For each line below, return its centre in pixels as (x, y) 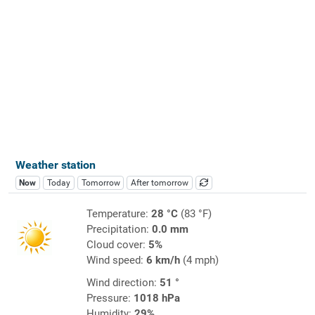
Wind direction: (123, 282)
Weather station (55, 165)
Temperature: (118, 213)
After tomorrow (160, 182)
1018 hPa (156, 298)
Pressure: (110, 298)
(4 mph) (199, 260)
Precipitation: (119, 229)
